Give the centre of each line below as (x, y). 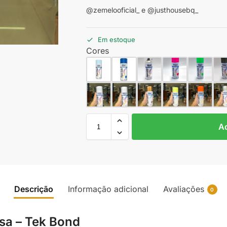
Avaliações (183, 189)
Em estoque (116, 40)
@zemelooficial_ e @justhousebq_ (142, 10)
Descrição (33, 189)
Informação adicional (108, 189)
